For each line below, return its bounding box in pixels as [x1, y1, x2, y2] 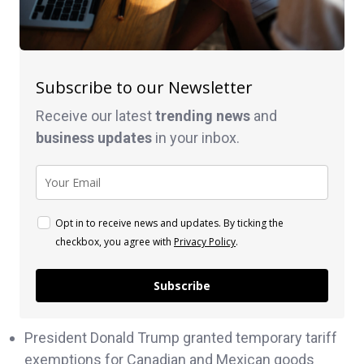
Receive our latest [36, 106, 155, 124]
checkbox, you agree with [55, 234, 174, 249]
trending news [155, 106, 250, 124]
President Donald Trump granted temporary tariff [24, 328, 337, 346]
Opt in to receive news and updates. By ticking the [55, 215, 284, 230]
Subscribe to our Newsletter [36, 76, 253, 98]
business [36, 128, 97, 146]
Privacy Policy [174, 234, 236, 249]
